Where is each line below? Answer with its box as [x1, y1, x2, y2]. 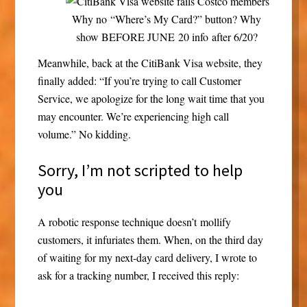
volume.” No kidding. [37, 127, 131, 142]
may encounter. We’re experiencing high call [37, 109, 229, 124]
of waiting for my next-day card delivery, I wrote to [37, 250, 257, 265]
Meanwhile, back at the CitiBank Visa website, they [37, 56, 262, 71]
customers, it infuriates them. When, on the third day [37, 232, 263, 247]
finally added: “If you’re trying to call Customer [37, 73, 241, 88]
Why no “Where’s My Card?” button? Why [72, 12, 262, 27]
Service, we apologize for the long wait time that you [37, 91, 265, 106]
